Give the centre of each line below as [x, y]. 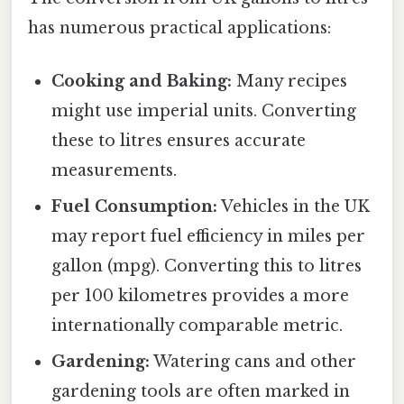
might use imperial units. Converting [204, 111]
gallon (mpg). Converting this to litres [207, 266]
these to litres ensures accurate [179, 141]
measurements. [115, 171]
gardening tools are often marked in [201, 392]
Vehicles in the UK [294, 207]
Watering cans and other [253, 362]
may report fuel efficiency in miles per [209, 237]
